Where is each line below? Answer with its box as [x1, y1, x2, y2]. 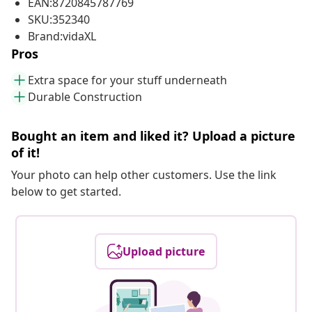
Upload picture [123, 244, 205, 260]
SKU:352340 [28, 12, 90, 28]
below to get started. [11, 184, 121, 200]
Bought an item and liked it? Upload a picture [11, 127, 295, 145]
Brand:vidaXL [28, 29, 96, 45]
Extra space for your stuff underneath [28, 72, 227, 88]
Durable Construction [28, 89, 142, 105]
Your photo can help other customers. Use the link [11, 167, 276, 183]
